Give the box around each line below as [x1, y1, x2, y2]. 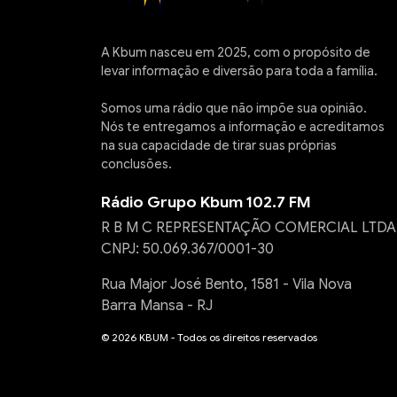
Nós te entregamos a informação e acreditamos [101, 119, 385, 135]
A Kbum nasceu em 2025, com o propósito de [101, 44, 370, 60]
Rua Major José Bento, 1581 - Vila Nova [101, 276, 352, 293]
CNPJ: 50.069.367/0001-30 [101, 240, 274, 258]
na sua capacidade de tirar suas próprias [101, 137, 337, 153]
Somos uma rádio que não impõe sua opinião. [101, 100, 367, 116]
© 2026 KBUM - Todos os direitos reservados [101, 331, 317, 344]
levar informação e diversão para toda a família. [101, 63, 378, 79]
